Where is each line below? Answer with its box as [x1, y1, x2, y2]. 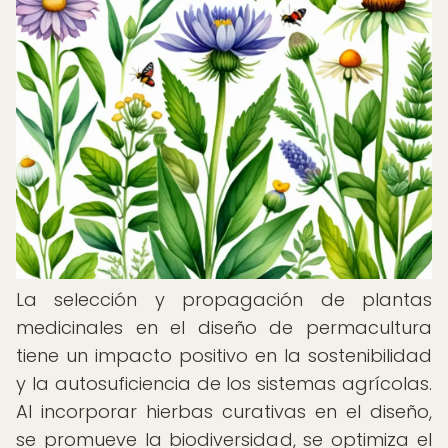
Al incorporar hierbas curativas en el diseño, [16, 399, 432, 424]
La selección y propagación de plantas [16, 287, 432, 312]
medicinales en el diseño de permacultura [16, 315, 432, 340]
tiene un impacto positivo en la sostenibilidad [16, 343, 432, 368]
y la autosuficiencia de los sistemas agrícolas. [16, 371, 432, 396]
